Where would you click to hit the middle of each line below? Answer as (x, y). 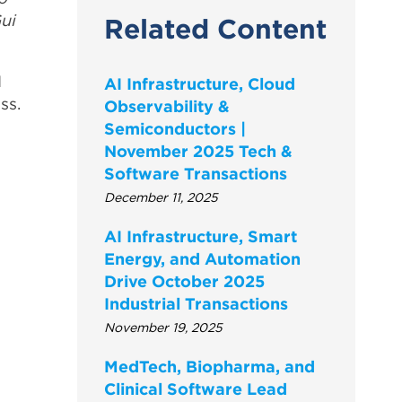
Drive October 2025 (184, 281)
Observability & (167, 106)
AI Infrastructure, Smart (201, 236)
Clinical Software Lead (196, 389)
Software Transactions (196, 173)
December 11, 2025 (161, 197)
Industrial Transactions (196, 303)
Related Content (215, 29)
